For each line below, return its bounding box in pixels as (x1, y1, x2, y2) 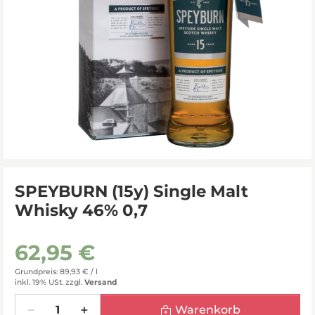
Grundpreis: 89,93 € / (15, 266, 96, 276)
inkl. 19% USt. (15, 277, 63, 287)
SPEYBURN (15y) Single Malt (15, 181, 248, 201)
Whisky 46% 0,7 (15, 200, 148, 220)
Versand (84, 277, 117, 287)
